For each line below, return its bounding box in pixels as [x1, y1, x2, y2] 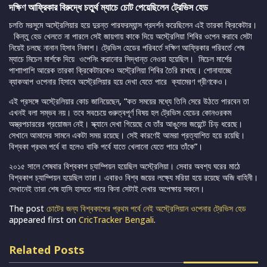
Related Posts [9, 243, 84, 257]
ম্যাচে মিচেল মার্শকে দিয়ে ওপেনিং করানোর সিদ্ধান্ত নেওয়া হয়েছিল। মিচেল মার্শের [9, 53, 232, 65]
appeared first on [9, 214, 79, 226]
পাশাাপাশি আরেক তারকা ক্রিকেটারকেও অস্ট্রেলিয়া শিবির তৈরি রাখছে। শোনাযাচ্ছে [9, 64, 232, 76]
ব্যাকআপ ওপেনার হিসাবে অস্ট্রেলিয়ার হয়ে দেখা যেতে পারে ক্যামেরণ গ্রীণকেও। [9, 76, 228, 88]
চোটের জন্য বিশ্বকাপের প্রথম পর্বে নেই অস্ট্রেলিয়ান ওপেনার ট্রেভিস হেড [46, 203, 246, 215]
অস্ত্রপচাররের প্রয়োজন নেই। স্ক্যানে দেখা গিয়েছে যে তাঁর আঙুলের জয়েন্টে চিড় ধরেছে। [9, 118, 243, 130]
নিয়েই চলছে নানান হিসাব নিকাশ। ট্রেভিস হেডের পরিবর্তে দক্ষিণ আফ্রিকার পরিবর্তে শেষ [9, 42, 244, 54]
